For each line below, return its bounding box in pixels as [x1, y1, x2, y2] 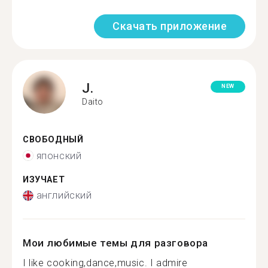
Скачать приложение [112, 20, 227, 32]
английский [36, 190, 92, 201]
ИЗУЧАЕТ [23, 174, 65, 185]
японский [36, 150, 82, 162]
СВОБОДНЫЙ [23, 135, 84, 145]
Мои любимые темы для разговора [23, 237, 209, 249]
